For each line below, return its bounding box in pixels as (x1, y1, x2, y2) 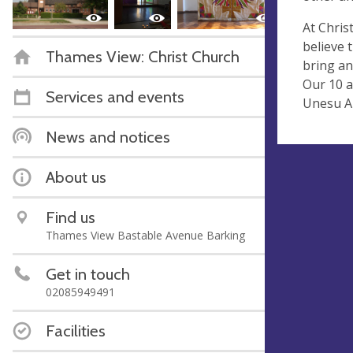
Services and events (46, 86, 184, 106)
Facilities (46, 320, 106, 340)
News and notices (46, 126, 170, 147)
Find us (46, 206, 95, 227)
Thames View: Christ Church (46, 46, 240, 66)
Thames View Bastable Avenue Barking (46, 227, 245, 243)
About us (46, 166, 106, 187)
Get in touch (46, 263, 130, 284)
